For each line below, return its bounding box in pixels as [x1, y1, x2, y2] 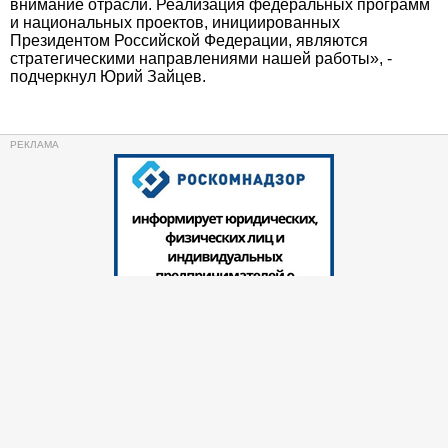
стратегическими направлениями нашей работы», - [10, 50, 392, 68]
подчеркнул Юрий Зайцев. [10, 68, 206, 86]
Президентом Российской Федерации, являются [10, 32, 368, 50]
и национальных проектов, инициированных [10, 14, 340, 32]
